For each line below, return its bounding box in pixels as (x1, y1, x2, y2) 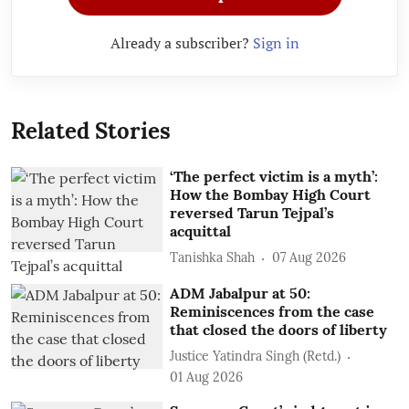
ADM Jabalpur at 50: (170, 283, 311, 302)
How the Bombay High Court (170, 184, 372, 204)
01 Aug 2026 (170, 368, 244, 385)
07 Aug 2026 (272, 249, 347, 266)
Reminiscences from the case (170, 301, 375, 320)
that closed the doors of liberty (170, 320, 388, 339)
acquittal (170, 221, 232, 240)
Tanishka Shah (170, 249, 256, 266)
